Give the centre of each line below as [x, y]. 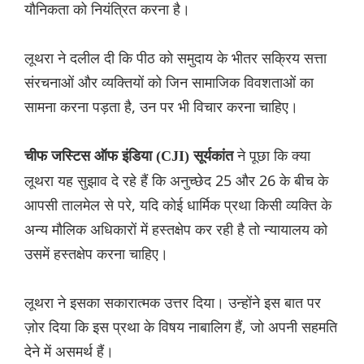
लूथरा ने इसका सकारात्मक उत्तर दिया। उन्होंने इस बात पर [173, 303]
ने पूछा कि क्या [274, 156]
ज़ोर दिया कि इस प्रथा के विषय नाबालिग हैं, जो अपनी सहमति [181, 327]
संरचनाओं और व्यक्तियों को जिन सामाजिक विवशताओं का [169, 82]
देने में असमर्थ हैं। [69, 351]
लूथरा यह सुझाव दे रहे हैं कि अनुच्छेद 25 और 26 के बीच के [176, 181]
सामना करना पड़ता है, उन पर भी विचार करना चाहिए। [161, 107]
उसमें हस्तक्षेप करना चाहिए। [96, 254]
